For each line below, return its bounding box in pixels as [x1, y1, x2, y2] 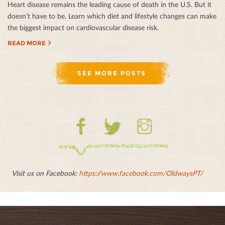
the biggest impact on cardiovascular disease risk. [8, 23, 159, 32]
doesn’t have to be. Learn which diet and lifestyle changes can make [8, 12, 216, 21]
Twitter [103, 137, 126, 146]
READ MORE [8, 39, 46, 47]
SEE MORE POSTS [77, 69, 146, 77]
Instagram [135, 137, 166, 146]
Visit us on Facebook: [12, 169, 79, 178]
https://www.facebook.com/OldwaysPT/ [79, 169, 203, 178]
